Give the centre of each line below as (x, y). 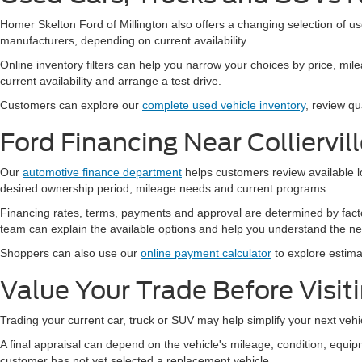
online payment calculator (206, 253)
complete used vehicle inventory (224, 105)
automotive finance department (102, 172)
